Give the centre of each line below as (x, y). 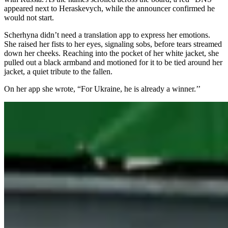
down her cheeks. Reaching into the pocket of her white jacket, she (111, 53)
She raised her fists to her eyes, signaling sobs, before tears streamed (113, 44)
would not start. (29, 17)
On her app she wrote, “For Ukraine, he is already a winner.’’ (102, 89)
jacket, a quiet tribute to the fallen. (58, 71)
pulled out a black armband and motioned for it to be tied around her (113, 62)
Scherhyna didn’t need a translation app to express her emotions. (107, 35)
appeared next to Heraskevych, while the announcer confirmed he (109, 8)
